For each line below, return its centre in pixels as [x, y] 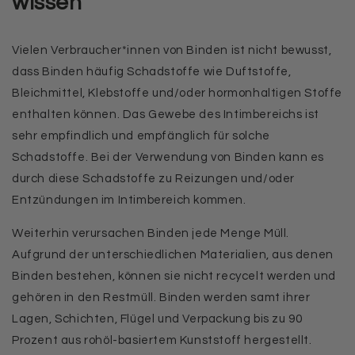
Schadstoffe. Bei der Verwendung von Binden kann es [168, 157]
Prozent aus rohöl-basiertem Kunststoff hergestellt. [162, 340]
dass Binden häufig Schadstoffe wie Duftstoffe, [152, 72]
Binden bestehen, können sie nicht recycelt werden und [174, 276]
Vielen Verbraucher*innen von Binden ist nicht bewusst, [172, 50]
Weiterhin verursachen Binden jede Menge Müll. [151, 233]
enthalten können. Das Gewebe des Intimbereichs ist [166, 115]
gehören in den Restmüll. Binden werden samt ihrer [161, 298]
